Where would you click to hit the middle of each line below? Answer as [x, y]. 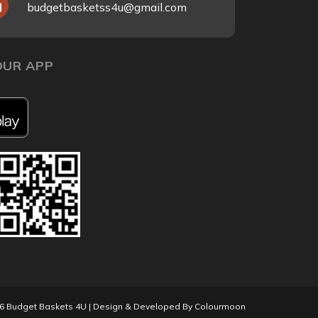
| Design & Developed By [141, 306]
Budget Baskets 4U [46, 306]
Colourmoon [220, 306]
